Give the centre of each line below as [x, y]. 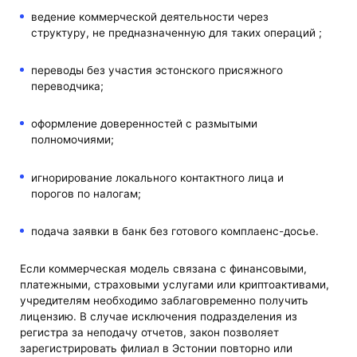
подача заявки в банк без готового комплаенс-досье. [175, 231]
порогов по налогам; [86, 193]
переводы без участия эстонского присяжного [157, 71]
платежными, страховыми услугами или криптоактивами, [175, 284]
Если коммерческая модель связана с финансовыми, [164, 268]
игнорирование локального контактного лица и [157, 177]
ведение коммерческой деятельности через [149, 16]
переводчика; [67, 86]
